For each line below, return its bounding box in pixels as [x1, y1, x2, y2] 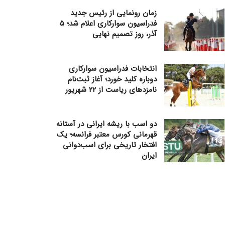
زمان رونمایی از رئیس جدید [70, 7, 157, 19]
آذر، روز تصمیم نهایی [92, 28, 157, 40]
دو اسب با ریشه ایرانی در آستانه [56, 118, 157, 131]
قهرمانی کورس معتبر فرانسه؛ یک [57, 129, 157, 141]
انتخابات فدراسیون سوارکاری [69, 62, 157, 75]
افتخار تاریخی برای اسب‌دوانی [63, 139, 157, 152]
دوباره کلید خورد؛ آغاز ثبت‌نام [68, 73, 157, 85]
